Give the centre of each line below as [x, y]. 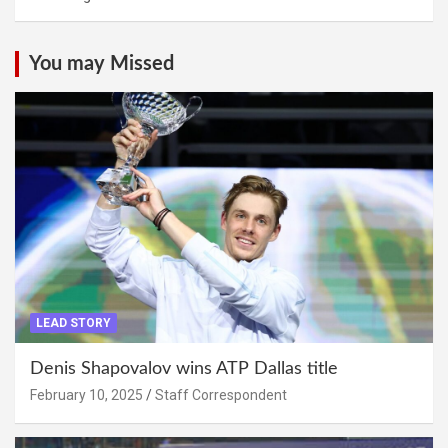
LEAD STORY [73, 322]
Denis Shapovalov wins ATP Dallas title [184, 368]
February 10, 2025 [86, 394]
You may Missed [101, 63]
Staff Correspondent [221, 394]
